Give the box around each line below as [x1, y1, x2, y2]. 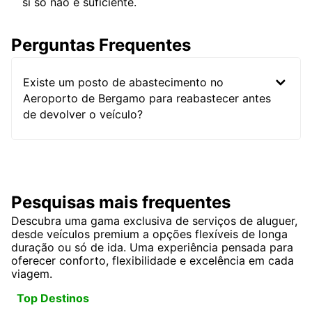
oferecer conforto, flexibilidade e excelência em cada [11, 253, 294, 268]
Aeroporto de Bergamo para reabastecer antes [23, 91, 271, 106]
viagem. [11, 267, 52, 281]
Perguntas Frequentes [11, 35, 191, 56]
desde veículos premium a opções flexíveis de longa [11, 227, 288, 242]
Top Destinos [17, 290, 89, 305]
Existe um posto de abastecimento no [23, 75, 224, 90]
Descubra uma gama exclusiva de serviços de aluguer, [11, 214, 297, 228]
